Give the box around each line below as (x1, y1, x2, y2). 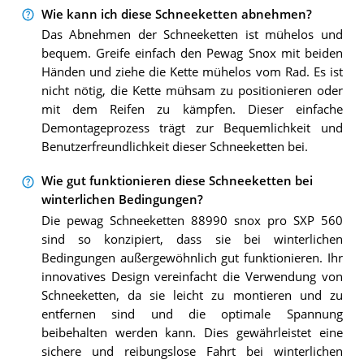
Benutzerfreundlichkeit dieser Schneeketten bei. (41, 139, 308, 154)
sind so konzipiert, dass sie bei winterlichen (41, 231, 343, 247)
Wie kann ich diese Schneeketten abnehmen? (41, 6, 312, 22)
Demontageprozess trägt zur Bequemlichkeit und (41, 120, 343, 136)
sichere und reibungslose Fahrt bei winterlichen (41, 343, 343, 359)
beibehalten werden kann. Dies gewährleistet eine (41, 324, 343, 340)
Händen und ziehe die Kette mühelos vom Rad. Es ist (41, 64, 343, 80)
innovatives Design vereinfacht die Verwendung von (41, 268, 343, 284)
